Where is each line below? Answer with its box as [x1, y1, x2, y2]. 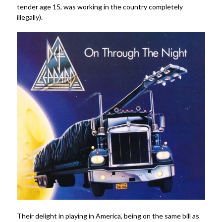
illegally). [16, 13, 43, 22]
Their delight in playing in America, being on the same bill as [16, 211, 199, 220]
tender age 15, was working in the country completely [16, 2, 183, 11]
